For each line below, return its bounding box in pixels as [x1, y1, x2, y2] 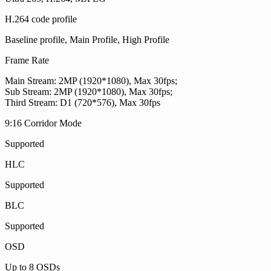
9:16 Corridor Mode [5, 118, 82, 128]
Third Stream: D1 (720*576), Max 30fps [5, 97, 160, 108]
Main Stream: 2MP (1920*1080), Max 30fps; [5, 76, 177, 86]
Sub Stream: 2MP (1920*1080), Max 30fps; [5, 87, 172, 97]
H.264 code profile [5, 14, 77, 24]
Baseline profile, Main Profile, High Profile [5, 34, 169, 45]
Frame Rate [5, 55, 49, 65]
